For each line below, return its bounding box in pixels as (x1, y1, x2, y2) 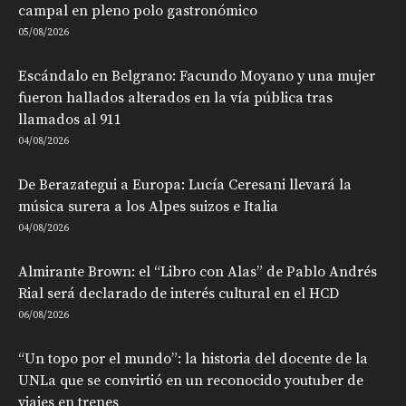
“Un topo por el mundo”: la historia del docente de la (18, 349, 368, 368)
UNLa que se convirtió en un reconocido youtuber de (18, 371, 363, 390)
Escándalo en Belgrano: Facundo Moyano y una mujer (18, 66, 375, 85)
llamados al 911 (18, 110, 121, 129)
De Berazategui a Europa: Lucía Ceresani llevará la (18, 175, 352, 194)
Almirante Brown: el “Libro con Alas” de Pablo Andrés (18, 262, 377, 281)
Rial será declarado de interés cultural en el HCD (18, 284, 339, 303)
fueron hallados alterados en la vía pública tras (18, 88, 333, 107)
